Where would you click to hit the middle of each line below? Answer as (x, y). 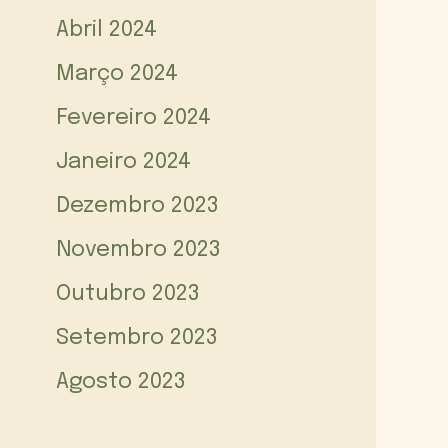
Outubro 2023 (128, 293)
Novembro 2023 (138, 249)
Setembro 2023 (137, 337)
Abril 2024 (106, 29)
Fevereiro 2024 (133, 117)
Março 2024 (117, 73)
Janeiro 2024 (123, 161)
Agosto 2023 (121, 381)
